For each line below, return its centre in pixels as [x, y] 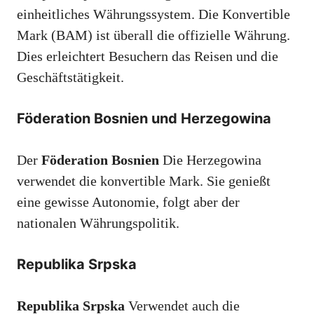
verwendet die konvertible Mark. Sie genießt [144, 180]
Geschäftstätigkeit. [70, 77]
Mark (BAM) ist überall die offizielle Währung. [153, 35]
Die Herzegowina [210, 159]
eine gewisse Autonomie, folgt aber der [128, 202]
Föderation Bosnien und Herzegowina [144, 118]
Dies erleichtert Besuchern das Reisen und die [148, 56]
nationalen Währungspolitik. [98, 223]
